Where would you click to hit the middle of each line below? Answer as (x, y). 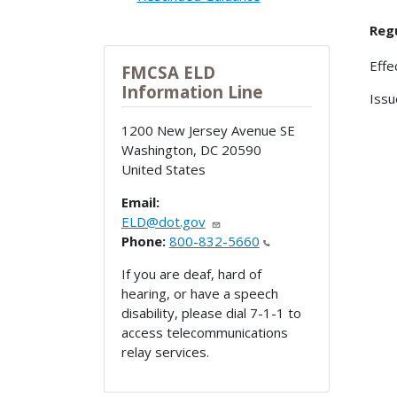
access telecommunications (204, 333)
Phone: (143, 241)
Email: (140, 202)
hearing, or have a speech (199, 294)
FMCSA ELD (168, 73)
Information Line (192, 92)
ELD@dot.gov (163, 222)
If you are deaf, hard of (191, 274)
